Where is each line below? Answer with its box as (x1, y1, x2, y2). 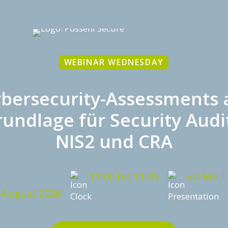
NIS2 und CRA (55, 129, 173, 153)
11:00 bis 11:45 (89, 169, 159, 183)
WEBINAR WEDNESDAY (64, 56, 164, 68)
